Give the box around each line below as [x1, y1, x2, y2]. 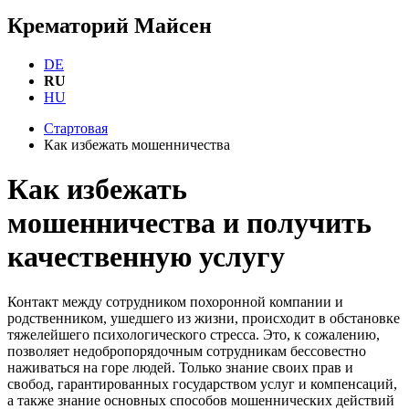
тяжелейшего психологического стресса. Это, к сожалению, [7, 326, 380, 342]
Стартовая [44, 120, 108, 136]
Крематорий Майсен [7, 13, 212, 37]
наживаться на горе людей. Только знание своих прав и [7, 359, 353, 375]
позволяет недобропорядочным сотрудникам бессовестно [7, 342, 366, 359]
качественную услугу [7, 240, 285, 274]
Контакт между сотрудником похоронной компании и [7, 293, 343, 309]
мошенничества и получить [7, 206, 372, 240]
